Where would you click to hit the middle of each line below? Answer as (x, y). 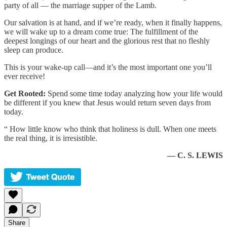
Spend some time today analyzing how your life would (134, 93)
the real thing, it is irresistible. (51, 138)
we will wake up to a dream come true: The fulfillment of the (101, 31)
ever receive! (25, 76)
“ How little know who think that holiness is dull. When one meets (110, 129)
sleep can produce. (34, 50)
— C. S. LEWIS (195, 155)
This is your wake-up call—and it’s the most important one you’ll (108, 67)
